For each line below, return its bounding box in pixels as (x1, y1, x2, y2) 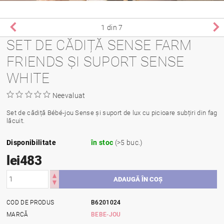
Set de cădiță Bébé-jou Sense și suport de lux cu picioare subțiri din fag (6, 108, 217, 116)
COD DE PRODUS (6, 198, 54, 206)
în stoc (91, 138, 115, 146)
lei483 (6, 152, 42, 168)
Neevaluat (52, 91, 85, 99)
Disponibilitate (6, 138, 56, 146)
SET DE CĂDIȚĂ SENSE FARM (6, 36, 192, 53)
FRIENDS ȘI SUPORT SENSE (6, 53, 184, 70)
